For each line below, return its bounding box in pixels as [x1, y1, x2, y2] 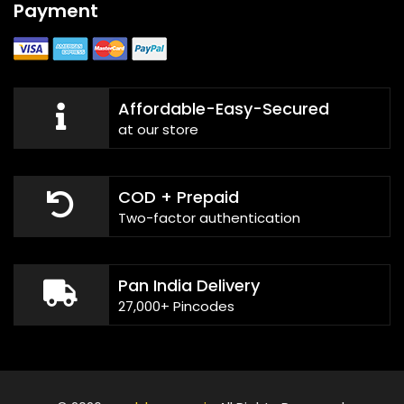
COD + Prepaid [117, 185, 239, 208]
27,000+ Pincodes [117, 296, 234, 316]
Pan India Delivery [117, 273, 260, 297]
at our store [117, 119, 198, 139]
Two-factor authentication [117, 207, 300, 227]
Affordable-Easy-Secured [117, 96, 329, 120]
